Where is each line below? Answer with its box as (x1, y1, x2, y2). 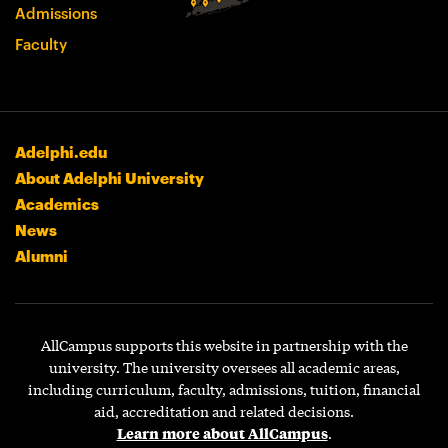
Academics (15, 195, 99, 213)
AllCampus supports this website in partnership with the (40, 335, 408, 355)
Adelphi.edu (15, 143, 107, 161)
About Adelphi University (15, 169, 204, 187)
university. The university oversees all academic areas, (48, 357, 400, 377)
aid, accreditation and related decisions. (94, 401, 354, 421)
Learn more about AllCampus (116, 422, 328, 444)
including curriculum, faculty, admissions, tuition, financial (28, 379, 420, 399)
